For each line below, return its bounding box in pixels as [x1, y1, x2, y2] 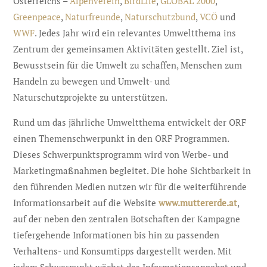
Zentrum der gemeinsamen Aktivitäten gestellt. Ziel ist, [13, 43, 243, 55]
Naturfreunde [65, 11, 121, 23]
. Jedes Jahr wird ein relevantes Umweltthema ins [35, 27, 237, 39]
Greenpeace [13, 11, 61, 23]
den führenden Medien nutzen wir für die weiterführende [13, 181, 247, 193]
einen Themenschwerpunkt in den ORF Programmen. [13, 132, 229, 144]
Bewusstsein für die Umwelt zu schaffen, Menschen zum [13, 59, 243, 71]
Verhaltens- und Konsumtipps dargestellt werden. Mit [13, 245, 232, 257]
